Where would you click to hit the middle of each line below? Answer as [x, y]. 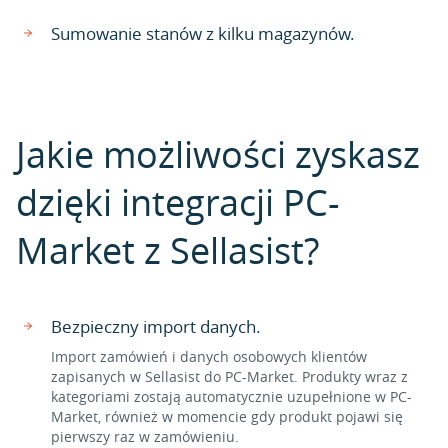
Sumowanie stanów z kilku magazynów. [203, 33]
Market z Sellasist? [167, 250]
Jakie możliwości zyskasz [218, 154]
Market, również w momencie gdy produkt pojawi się [227, 416]
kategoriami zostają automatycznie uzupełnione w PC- [231, 396]
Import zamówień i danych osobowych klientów [209, 356]
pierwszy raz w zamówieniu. [145, 436]
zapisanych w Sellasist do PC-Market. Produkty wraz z [229, 376]
